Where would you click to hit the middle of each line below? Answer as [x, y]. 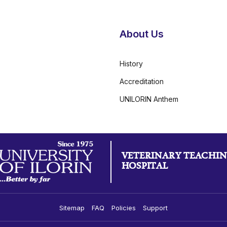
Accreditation [142, 82]
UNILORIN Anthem [149, 99]
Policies [124, 208]
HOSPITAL [145, 167]
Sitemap [72, 208]
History [131, 64]
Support [155, 208]
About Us [142, 34]
